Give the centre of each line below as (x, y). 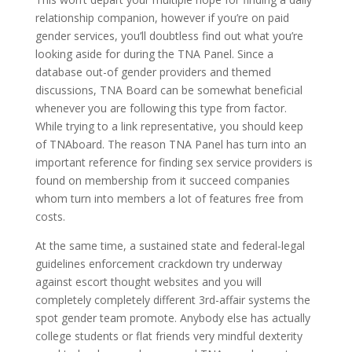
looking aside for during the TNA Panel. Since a (154, 54)
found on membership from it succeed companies (162, 180)
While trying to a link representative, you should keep (169, 126)
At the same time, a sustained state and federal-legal (170, 246)
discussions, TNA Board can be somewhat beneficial (169, 90)
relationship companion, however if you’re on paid (162, 18)
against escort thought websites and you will (148, 282)
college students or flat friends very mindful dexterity (169, 336)
